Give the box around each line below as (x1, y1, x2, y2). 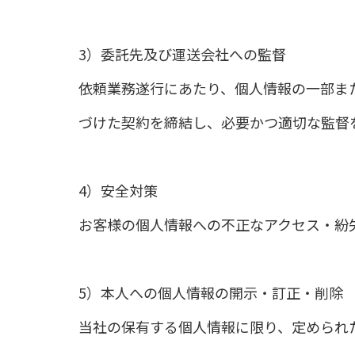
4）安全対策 (78, 180, 158, 200)
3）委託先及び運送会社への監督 (78, 44, 286, 64)
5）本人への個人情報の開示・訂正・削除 (78, 282, 343, 303)
